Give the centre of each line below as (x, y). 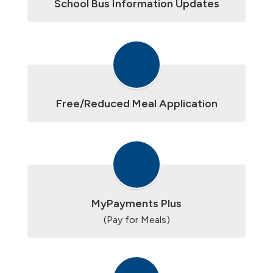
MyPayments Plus (136, 204)
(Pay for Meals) (136, 220)
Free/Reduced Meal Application (136, 104)
